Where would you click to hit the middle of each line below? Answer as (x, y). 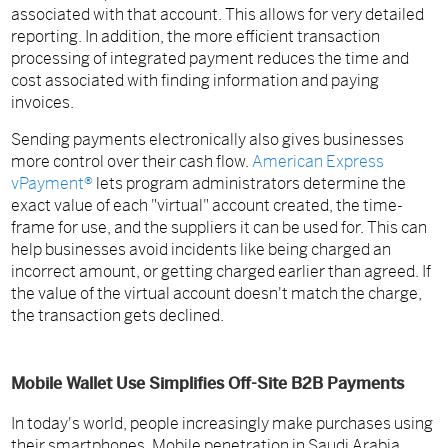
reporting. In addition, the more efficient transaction (196, 37)
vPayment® (52, 184)
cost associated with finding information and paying (195, 81)
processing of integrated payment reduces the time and (210, 59)
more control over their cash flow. (130, 162)
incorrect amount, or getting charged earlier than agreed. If (221, 272)
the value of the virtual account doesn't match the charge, (217, 294)
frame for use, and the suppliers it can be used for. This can (219, 228)
